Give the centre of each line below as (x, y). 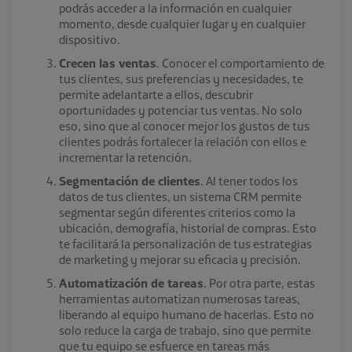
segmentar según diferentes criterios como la (177, 212)
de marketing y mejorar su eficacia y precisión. (180, 259)
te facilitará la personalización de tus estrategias (185, 243)
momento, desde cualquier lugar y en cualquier (182, 23)
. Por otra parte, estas (259, 282)
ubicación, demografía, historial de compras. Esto (188, 227)
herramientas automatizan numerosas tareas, (180, 298)
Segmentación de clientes (130, 180)
